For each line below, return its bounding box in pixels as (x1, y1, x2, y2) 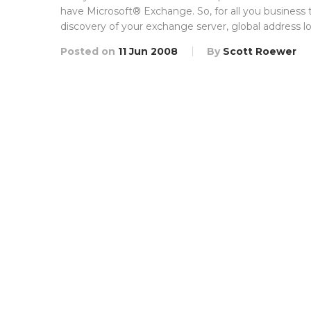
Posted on (60, 45, 118, 58)
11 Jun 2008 (118, 45, 178, 58)
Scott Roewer (223, 45, 296, 58)
